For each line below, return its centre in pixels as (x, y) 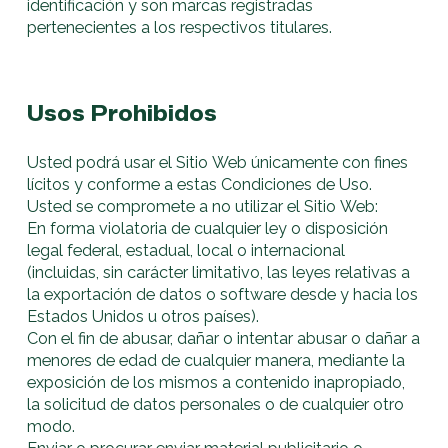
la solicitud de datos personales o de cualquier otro (216, 405)
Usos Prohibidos (122, 113)
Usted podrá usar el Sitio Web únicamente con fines (218, 163)
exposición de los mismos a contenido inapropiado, (216, 383)
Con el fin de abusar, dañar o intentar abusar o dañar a (224, 339)
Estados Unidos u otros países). (143, 317)
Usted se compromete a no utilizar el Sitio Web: (203, 207)
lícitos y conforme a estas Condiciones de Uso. (200, 185)
